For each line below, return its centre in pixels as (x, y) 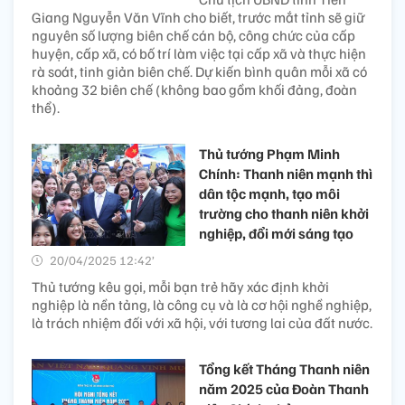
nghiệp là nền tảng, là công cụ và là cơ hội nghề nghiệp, (202, 305)
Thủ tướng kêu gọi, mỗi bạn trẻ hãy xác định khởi (180, 287)
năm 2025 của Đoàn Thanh (284, 389)
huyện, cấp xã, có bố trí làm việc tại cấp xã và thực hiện (199, 54)
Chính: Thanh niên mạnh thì (286, 174)
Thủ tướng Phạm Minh (269, 154)
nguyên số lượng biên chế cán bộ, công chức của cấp (193, 36)
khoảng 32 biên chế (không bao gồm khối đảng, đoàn (194, 90)
